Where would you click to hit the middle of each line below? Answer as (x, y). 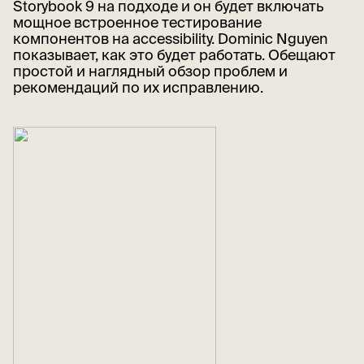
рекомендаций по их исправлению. (138, 87)
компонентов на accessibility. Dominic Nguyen (170, 38)
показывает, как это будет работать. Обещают (174, 54)
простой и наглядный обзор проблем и (150, 71)
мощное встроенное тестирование (137, 22)
